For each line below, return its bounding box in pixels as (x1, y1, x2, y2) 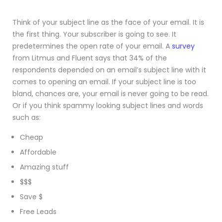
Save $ (20, 192, 43, 202)
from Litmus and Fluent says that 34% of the (12, 53, 167, 63)
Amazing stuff (20, 162, 69, 172)
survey (172, 41, 195, 52)
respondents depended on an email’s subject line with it (12, 65, 206, 75)
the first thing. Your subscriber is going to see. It (12, 29, 176, 40)
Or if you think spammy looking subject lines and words (12, 101, 203, 111)
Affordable (20, 147, 56, 158)
